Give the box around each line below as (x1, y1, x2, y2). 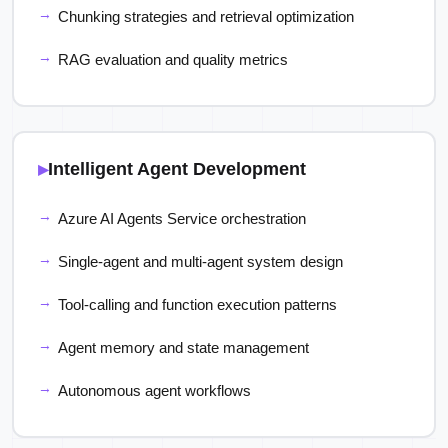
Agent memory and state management (58, 339, 309, 356)
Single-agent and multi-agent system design (58, 253, 343, 270)
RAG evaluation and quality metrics (58, 51, 288, 68)
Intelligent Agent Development (48, 158, 306, 179)
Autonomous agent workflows (58, 382, 251, 399)
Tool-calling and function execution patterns (58, 296, 337, 313)
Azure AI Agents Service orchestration (58, 210, 306, 227)
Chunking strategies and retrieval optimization (58, 8, 354, 25)
